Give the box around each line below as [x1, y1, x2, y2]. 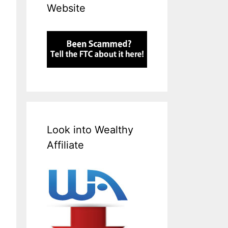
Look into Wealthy [47, 124, 134, 136]
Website [47, 2, 86, 15]
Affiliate [47, 139, 84, 152]
